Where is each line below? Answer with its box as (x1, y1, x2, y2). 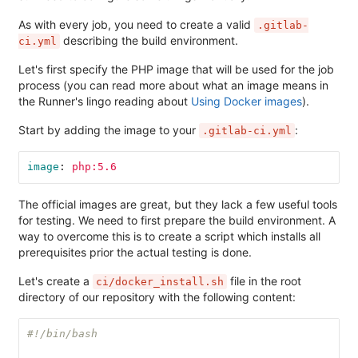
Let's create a (18, 273, 93, 288)
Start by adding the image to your (18, 122, 199, 137)
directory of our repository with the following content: (18, 289, 296, 304)
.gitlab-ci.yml (202, 124, 292, 137)
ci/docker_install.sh (96, 275, 224, 288)
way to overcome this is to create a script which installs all (18, 229, 320, 243)
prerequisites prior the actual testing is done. (18, 245, 252, 259)
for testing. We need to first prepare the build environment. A (18, 213, 336, 227)
